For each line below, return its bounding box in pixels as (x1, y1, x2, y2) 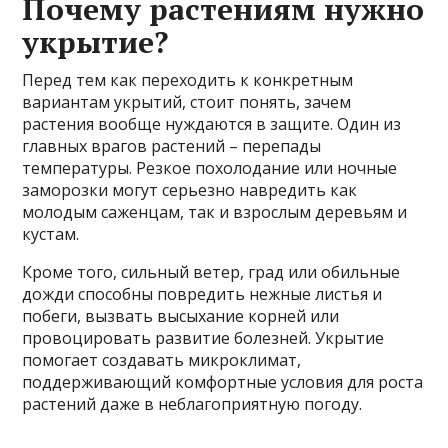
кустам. (22, 222, 80, 245)
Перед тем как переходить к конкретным (22, 68, 354, 91)
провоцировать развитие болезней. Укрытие (22, 326, 385, 349)
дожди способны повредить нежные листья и (22, 282, 383, 305)
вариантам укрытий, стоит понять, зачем (22, 90, 352, 113)
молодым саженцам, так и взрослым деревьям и (22, 200, 408, 223)
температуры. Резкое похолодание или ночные (22, 156, 398, 179)
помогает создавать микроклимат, (22, 348, 302, 371)
